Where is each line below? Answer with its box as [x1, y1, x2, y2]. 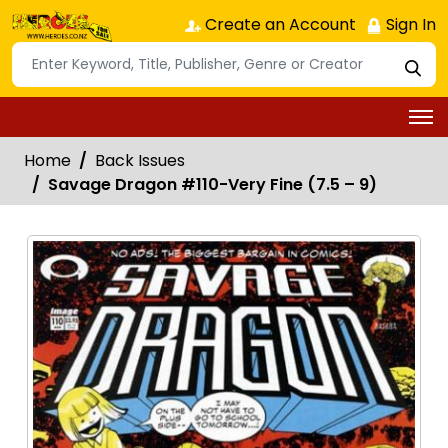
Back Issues [95, 148, 185, 172]
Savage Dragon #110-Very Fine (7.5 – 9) [48, 172, 377, 196]
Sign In [382, 13, 436, 36]
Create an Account [201, 13, 356, 36]
